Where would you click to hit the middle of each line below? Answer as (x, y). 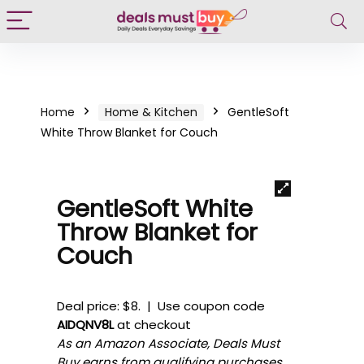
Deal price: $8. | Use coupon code (161, 306)
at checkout (152, 325)
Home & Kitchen (151, 112)
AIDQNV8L (85, 325)
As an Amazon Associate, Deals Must (168, 343)
